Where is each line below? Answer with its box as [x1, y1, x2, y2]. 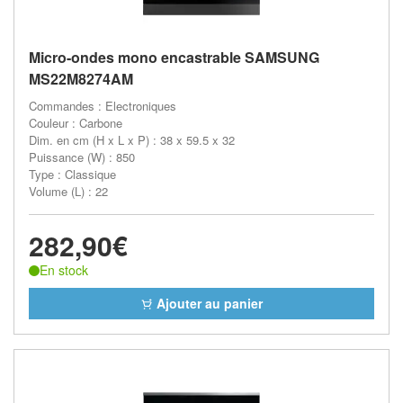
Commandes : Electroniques [29, 97, 176, 114]
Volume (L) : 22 [29, 183, 108, 200]
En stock [40, 261, 88, 279]
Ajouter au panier [153, 293, 263, 312]
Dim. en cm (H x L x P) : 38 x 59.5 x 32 [29, 131, 235, 148]
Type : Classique [29, 166, 116, 183]
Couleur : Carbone [29, 114, 122, 131]
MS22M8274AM [29, 68, 133, 89]
